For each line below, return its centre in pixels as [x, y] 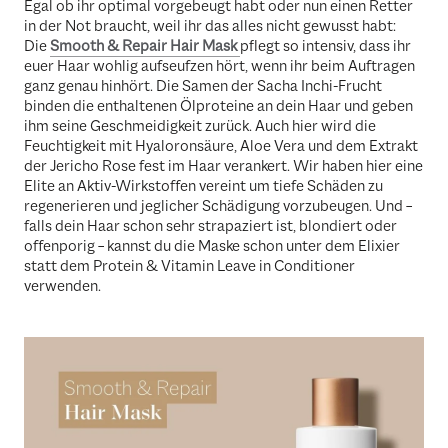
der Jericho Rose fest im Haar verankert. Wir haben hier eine [223, 166]
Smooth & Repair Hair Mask [143, 46]
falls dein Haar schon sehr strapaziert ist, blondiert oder [210, 226]
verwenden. [62, 286]
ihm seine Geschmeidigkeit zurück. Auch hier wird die [200, 126]
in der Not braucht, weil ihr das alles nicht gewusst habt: [210, 26]
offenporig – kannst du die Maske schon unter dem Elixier [212, 246]
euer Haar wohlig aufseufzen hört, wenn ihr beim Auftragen [219, 66]
